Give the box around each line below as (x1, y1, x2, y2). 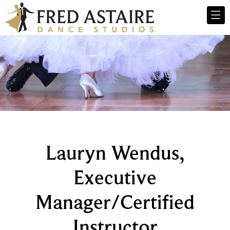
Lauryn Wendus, (46, 141, 184, 164)
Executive (73, 165, 157, 189)
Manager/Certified (35, 190, 195, 214)
